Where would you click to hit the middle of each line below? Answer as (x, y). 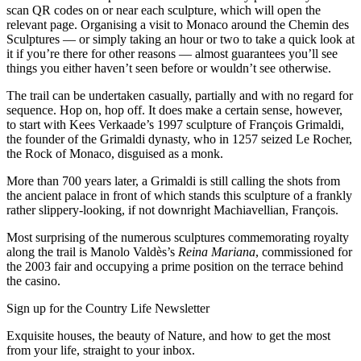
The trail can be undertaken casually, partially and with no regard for (180, 96)
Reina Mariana (217, 252)
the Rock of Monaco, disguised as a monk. (115, 154)
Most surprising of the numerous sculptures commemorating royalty (178, 238)
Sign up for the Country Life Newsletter (108, 309)
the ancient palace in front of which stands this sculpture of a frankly (179, 196)
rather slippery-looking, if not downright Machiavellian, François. (172, 210)
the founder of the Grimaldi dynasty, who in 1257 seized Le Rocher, (179, 139)
